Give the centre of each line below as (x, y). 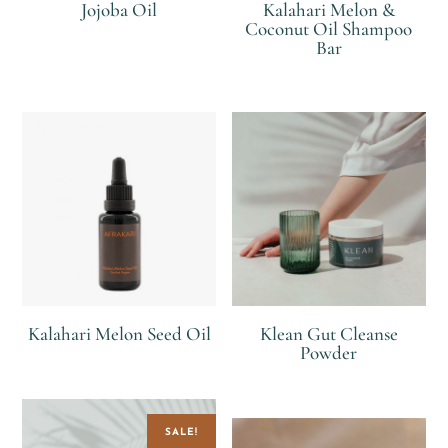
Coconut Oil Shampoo (329, 28)
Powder (329, 353)
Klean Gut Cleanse (328, 334)
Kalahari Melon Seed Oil (119, 334)
